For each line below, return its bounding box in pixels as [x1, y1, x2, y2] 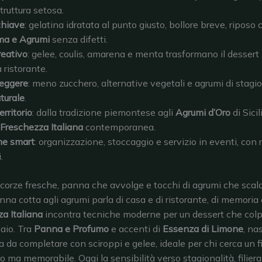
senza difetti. [50, 33, 108, 45]
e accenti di [109, 222, 163, 235]
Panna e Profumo [34, 222, 109, 235]
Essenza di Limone [163, 222, 243, 235]
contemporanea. [83, 120, 156, 133]
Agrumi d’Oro [175, 106, 231, 118]
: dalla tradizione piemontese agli [32, 106, 176, 118]
